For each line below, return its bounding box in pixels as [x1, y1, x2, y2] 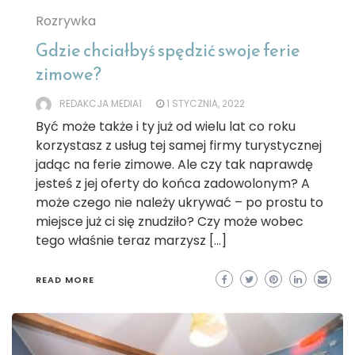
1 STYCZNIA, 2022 [166, 97, 245, 111]
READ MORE [36, 273, 94, 287]
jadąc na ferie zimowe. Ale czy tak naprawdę [36, 155, 313, 174]
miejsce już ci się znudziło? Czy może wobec [36, 212, 303, 231]
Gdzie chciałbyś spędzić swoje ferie [36, 37, 300, 64]
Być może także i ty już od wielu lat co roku [36, 117, 296, 136]
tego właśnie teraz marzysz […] [36, 231, 227, 250]
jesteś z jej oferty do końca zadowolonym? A [36, 174, 310, 193]
